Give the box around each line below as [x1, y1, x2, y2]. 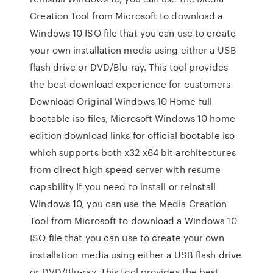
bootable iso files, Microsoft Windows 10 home [30, 112, 235, 125]
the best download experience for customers [30, 77, 231, 91]
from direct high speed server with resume [30, 163, 221, 176]
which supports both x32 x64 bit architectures [30, 146, 236, 159]
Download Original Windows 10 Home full [30, 94, 213, 108]
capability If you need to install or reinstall [30, 180, 216, 193]
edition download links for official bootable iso [30, 129, 235, 142]
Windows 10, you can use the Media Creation [30, 197, 227, 210]
